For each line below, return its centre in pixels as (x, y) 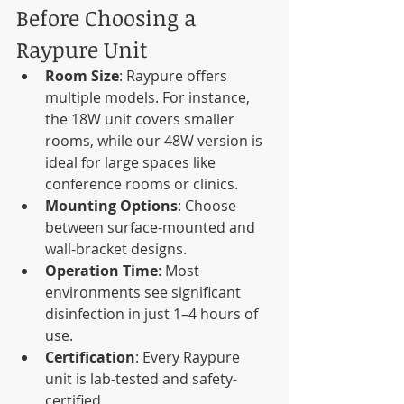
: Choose (209, 206)
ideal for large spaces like (132, 163)
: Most (180, 271)
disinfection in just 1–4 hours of (153, 314)
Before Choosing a (109, 18)
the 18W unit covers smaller (142, 119)
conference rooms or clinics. (142, 184)
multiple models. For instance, (149, 98)
